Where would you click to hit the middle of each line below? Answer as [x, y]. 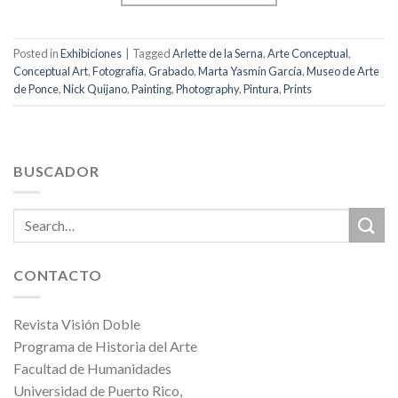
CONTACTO [58, 275]
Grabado [171, 72]
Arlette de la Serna [218, 54]
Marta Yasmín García [250, 72]
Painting [151, 89]
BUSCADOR [56, 171]
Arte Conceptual [308, 54]
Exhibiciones [91, 54]
